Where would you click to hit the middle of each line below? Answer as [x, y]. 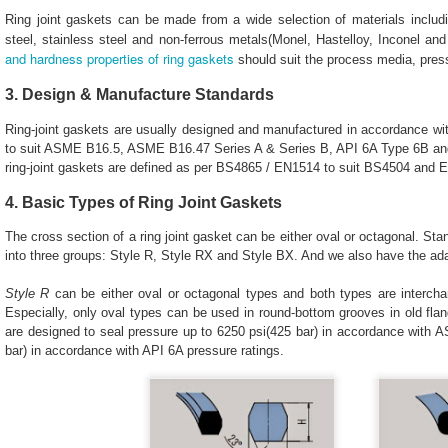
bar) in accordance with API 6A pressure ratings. [146, 351]
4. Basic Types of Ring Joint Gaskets [143, 202]
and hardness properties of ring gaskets [119, 59]
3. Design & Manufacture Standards [139, 95]
